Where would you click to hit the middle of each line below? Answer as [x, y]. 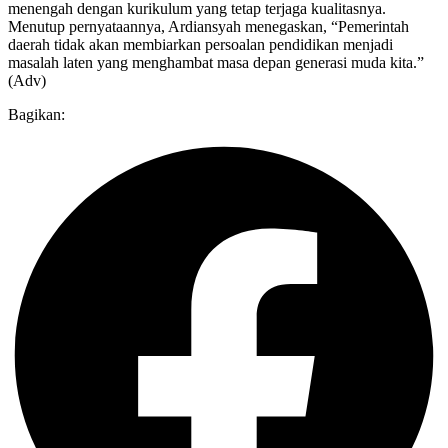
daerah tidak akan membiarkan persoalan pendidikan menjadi [200, 45]
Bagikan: [36, 115]
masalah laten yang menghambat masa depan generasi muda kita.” [216, 63]
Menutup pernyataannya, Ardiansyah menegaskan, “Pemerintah [208, 27]
